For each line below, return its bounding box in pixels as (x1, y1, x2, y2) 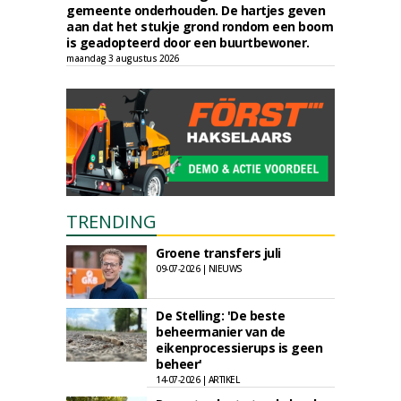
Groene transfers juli (156, 244, 281, 261)
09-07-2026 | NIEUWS (156, 262, 243, 275)
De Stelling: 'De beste (156, 307, 285, 324)
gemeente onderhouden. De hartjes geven (66, 2, 325, 19)
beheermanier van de (156, 323, 286, 340)
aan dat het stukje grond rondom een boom (66, 18, 333, 35)
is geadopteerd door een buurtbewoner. (66, 34, 310, 51)
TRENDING (66, 209, 157, 234)
